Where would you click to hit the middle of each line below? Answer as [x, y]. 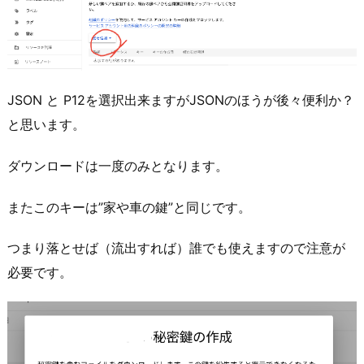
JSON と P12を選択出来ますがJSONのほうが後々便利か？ [181, 100]
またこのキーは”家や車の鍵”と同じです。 [129, 207]
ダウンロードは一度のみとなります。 [118, 165]
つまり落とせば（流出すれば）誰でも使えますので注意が [176, 248]
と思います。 [46, 124]
